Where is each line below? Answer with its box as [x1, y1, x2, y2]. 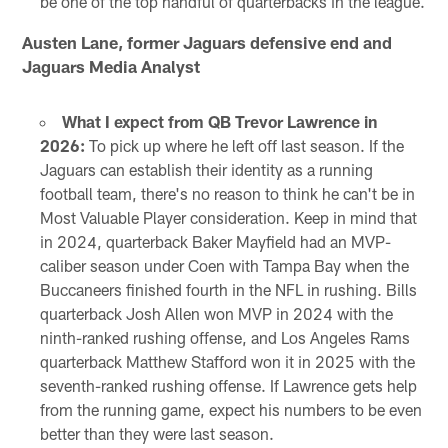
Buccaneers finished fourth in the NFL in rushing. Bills [39, 279, 417, 299]
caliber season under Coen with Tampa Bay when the [39, 255, 409, 275]
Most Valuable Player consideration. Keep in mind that [39, 207, 417, 227]
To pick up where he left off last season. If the [84, 135, 404, 155]
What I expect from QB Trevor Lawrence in [61, 111, 377, 131]
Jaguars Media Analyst [22, 55, 201, 76]
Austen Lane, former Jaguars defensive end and [22, 31, 393, 52]
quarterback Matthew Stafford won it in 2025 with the [39, 351, 415, 371]
